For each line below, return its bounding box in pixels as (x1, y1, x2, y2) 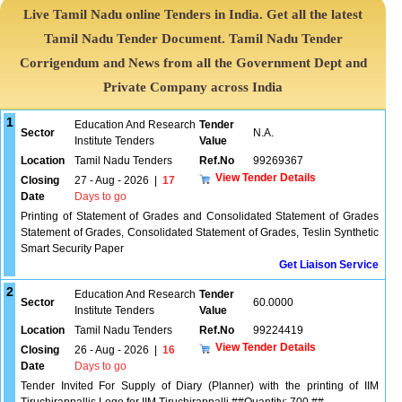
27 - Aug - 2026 (74, 174, 149, 187)
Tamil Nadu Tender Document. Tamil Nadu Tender (43, 31, 343, 46)
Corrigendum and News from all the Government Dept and (19, 56, 367, 70)
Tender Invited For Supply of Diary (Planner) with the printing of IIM (21, 380, 379, 392)
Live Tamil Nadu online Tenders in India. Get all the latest (23, 7, 363, 22)
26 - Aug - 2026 (74, 344, 149, 356)
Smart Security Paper (21, 242, 124, 255)
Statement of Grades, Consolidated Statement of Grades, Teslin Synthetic (21, 226, 379, 239)
